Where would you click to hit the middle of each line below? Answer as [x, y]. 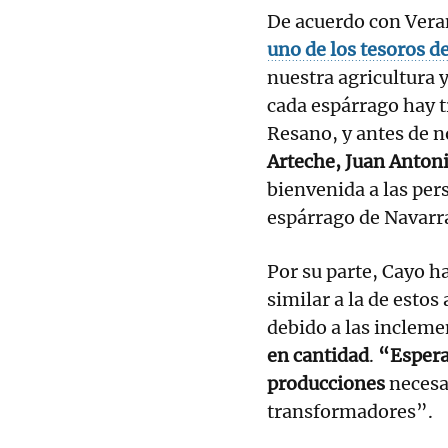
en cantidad [318, 355]
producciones [328, 383]
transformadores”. [350, 411]
